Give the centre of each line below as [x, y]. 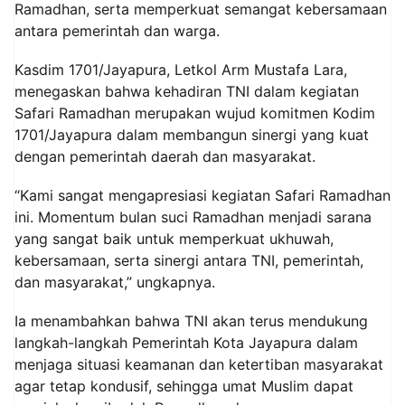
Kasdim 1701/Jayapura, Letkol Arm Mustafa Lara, [181, 70]
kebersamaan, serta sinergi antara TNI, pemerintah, [189, 261]
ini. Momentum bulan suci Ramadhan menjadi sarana [193, 217]
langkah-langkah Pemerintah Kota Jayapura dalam [186, 343]
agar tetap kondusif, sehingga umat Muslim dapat [184, 386]
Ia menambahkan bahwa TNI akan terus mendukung [191, 321]
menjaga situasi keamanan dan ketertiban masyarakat [199, 365]
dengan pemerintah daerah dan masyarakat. [165, 157]
